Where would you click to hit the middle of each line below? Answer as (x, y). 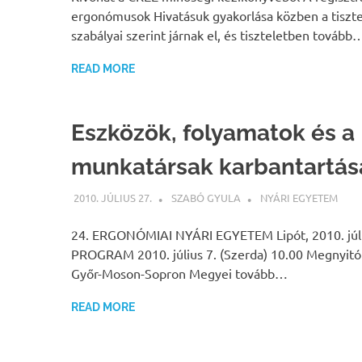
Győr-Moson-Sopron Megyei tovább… (179, 273)
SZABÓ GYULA (206, 197)
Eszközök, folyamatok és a (213, 133)
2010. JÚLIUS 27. (112, 197)
